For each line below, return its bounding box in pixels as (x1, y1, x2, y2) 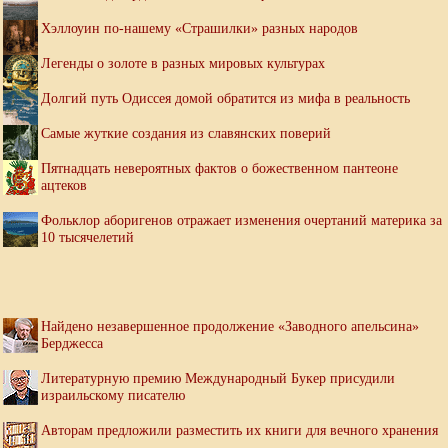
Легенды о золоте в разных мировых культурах (41, 55, 325, 72)
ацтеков (41, 177, 87, 194)
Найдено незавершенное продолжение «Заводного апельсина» (41, 318, 419, 335)
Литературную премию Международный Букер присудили (41, 370, 395, 387)
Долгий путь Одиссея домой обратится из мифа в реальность (41, 90, 410, 107)
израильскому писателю (41, 387, 185, 404)
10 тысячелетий (41, 229, 134, 246)
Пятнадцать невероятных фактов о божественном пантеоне (41, 160, 398, 177)
